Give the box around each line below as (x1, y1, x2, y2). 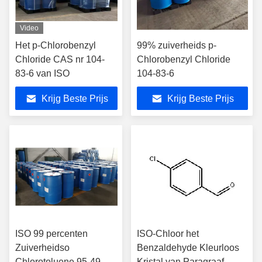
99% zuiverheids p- (137, 40, 216, 50)
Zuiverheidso (15, 243, 70, 253)
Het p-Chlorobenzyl (15, 40, 96, 50)
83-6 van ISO (15, 68, 70, 78)
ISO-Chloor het (137, 229, 199, 239)
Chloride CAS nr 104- (15, 54, 105, 64)
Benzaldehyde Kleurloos (137, 243, 239, 253)
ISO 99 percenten (15, 229, 88, 239)
